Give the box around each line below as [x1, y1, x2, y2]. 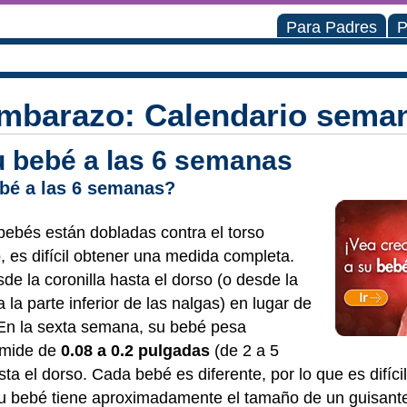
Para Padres [286, 18, 377, 36]
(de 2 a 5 [210, 341, 279, 360]
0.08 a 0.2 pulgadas [56, 341, 210, 360]
